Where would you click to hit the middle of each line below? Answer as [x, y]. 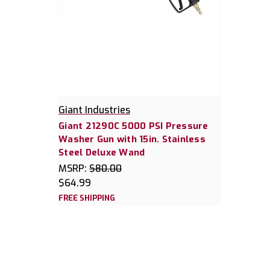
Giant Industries [94, 110]
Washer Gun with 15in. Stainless [132, 139]
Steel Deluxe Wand [102, 152]
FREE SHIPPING [87, 198]
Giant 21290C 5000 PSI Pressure [133, 126]
